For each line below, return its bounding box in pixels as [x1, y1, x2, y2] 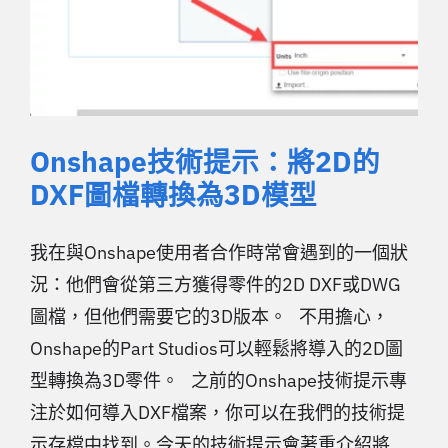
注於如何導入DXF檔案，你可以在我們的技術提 [30, 400, 405, 424]
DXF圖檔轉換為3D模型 [30, 176, 317, 213]
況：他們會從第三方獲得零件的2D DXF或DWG [30, 272, 401, 296]
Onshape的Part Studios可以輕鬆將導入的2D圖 [30, 336, 403, 360]
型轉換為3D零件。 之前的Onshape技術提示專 [30, 368, 407, 392]
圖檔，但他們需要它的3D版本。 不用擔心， [30, 304, 389, 328]
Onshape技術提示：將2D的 [30, 143, 380, 180]
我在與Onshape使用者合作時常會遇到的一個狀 [30, 240, 408, 264]
